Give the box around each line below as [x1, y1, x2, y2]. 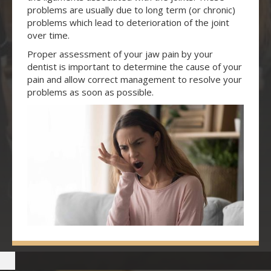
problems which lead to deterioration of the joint [27, 16, 229, 29]
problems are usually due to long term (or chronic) [27, 4, 235, 16]
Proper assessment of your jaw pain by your [27, 48, 213, 60]
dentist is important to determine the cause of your [27, 60, 242, 73]
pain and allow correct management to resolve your [27, 73, 242, 86]
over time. [27, 29, 70, 42]
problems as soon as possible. [27, 86, 154, 99]
